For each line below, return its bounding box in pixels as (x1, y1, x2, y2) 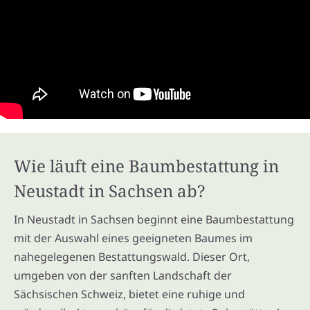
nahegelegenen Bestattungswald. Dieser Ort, (14, 248, 250, 264)
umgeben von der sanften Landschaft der (14, 267, 232, 283)
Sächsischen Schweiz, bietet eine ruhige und (14, 286, 245, 302)
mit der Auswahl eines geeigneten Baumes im (14, 230, 253, 246)
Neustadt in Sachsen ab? (14, 179, 205, 202)
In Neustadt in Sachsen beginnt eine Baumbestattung (14, 211, 294, 227)
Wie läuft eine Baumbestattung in (14, 154, 279, 177)
